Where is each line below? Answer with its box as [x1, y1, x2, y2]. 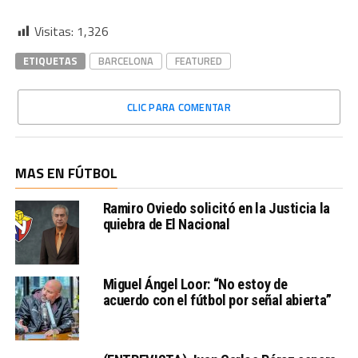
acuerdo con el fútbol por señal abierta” [102, 292, 332, 309]
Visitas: [34, 22, 74, 42]
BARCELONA [97, 53, 153, 70]
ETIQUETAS [22, 53, 78, 70]
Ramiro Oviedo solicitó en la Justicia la [102, 200, 330, 217]
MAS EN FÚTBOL [14, 162, 117, 185]
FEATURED [174, 53, 222, 70]
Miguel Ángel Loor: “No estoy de [102, 276, 288, 293]
